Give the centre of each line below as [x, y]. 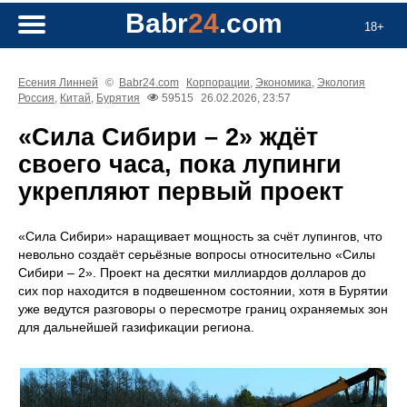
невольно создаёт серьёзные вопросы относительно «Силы [197, 255]
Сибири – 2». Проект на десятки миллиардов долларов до [192, 273]
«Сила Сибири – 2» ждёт [168, 138]
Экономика [283, 83]
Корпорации [218, 83]
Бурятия [118, 99]
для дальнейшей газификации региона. [136, 328]
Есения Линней [58, 83]
